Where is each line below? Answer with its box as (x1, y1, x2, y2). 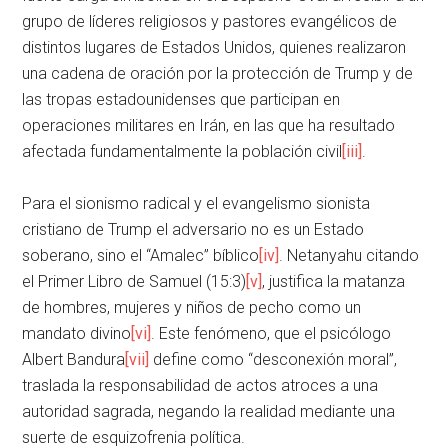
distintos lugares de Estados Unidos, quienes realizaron (22, 38, 407, 58)
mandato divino (22, 324, 132, 344)
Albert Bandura (22, 350, 126, 370)
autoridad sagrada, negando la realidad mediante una (22, 402, 396, 422)
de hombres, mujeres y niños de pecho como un (22, 298, 362, 318)
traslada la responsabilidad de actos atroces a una (22, 376, 379, 396)
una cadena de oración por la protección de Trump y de (22, 64, 414, 84)
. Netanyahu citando (279, 246, 420, 266)
